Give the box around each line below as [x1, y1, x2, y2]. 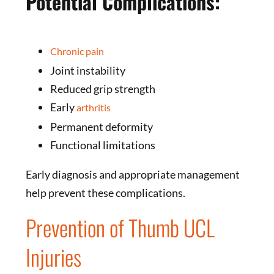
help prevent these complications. [25, 185, 185, 199]
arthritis [76, 101, 111, 113]
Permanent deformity [50, 119, 153, 133]
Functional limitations [50, 138, 155, 152]
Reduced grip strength [50, 81, 155, 95]
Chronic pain [50, 45, 104, 57]
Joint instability [50, 63, 125, 77]
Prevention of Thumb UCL [25, 210, 215, 243]
